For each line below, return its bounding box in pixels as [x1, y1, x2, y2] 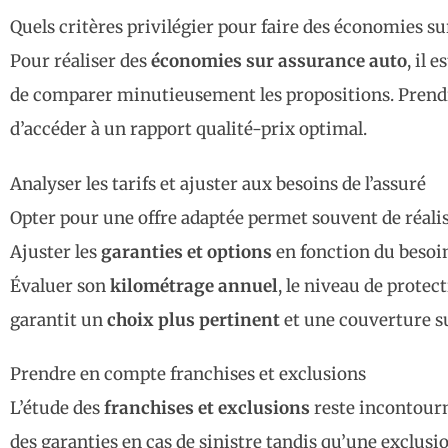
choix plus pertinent [107, 308, 280, 331]
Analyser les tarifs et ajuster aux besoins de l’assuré [10, 172, 426, 195]
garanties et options [101, 240, 272, 263]
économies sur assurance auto [151, 50, 407, 73]
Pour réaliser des [10, 50, 151, 73]
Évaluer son [10, 274, 110, 297]
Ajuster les [10, 240, 101, 263]
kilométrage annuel [110, 274, 278, 297]
